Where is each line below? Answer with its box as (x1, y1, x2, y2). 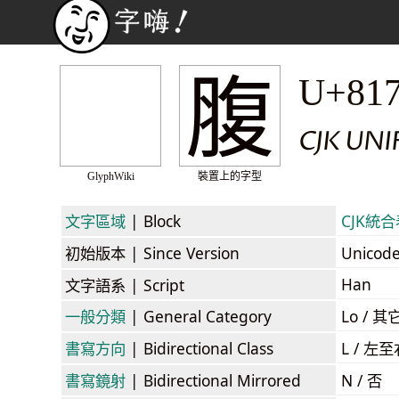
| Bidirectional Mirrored (126, 369, 301, 391)
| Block (126, 209, 181, 232)
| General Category (126, 305, 272, 327)
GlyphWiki (86, 170, 134, 183)
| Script (126, 273, 184, 296)
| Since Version (126, 241, 240, 264)
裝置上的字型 (198, 170, 262, 183)
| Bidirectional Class (126, 337, 273, 359)
